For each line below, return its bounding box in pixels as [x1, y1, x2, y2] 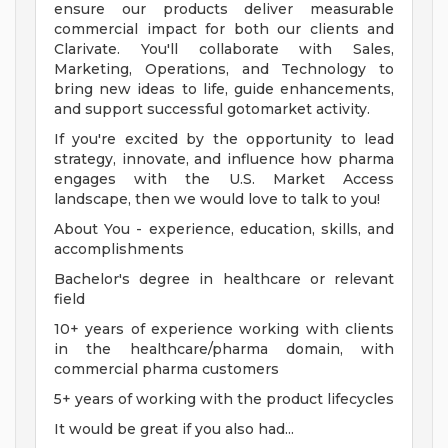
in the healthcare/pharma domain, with [54, 340, 394, 359]
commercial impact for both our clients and [54, 20, 394, 39]
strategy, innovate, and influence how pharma [54, 150, 394, 169]
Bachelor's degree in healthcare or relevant [54, 270, 394, 289]
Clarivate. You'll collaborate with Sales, [54, 40, 394, 59]
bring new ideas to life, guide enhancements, [54, 80, 394, 99]
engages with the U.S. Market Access [54, 170, 394, 189]
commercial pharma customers [54, 360, 279, 379]
